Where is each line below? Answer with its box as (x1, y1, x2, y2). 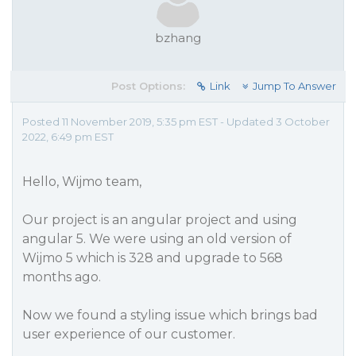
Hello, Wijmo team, (22, 174, 141, 189)
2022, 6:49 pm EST (22, 130, 114, 143)
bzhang (155, 30, 201, 45)
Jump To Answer (253, 79, 336, 92)
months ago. (22, 269, 101, 284)
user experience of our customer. (22, 327, 235, 342)
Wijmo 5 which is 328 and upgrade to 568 (22, 250, 283, 265)
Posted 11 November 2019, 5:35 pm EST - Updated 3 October (22, 115, 330, 128)
